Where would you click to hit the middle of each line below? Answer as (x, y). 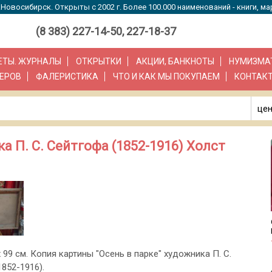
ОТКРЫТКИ (99, 62)
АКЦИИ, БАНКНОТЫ (175, 62)
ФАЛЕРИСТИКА (67, 77)
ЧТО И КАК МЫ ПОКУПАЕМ (166, 77)
